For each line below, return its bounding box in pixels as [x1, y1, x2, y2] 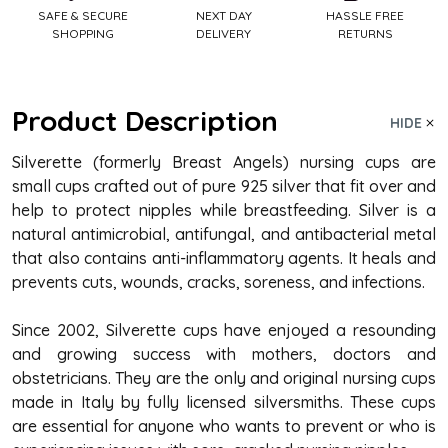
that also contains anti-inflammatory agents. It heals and [12, 247, 436, 268]
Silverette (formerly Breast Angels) [12, 151, 300, 172]
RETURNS [337, 25, 393, 41]
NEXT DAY [195, 7, 252, 23]
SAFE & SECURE [37, 7, 128, 23]
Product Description [12, 102, 278, 138]
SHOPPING [51, 25, 114, 41]
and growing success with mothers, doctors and [12, 343, 436, 364]
